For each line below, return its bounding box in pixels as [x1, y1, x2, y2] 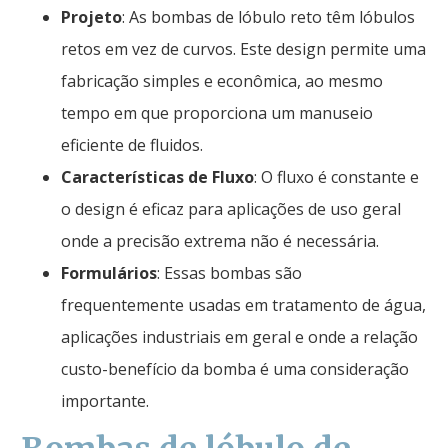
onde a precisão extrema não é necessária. [61, 229, 379, 252]
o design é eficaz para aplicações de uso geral [61, 197, 401, 220]
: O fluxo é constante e [254, 165, 419, 188]
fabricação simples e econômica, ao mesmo [61, 69, 383, 92]
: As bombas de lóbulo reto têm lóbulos [122, 5, 415, 28]
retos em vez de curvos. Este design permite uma [61, 37, 426, 60]
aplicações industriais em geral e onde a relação [61, 325, 418, 348]
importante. [61, 389, 149, 412]
